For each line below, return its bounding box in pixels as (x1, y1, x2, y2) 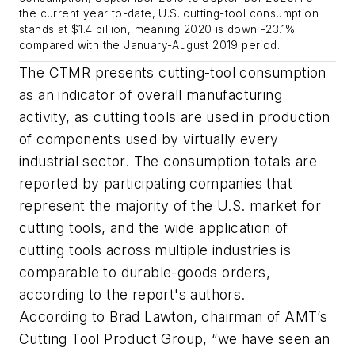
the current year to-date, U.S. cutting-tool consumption (19, 7, 319, 21)
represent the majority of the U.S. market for (19, 197, 321, 215)
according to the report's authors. (19, 286, 246, 303)
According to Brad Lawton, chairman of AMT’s (19, 308, 328, 326)
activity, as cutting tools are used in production (19, 109, 330, 126)
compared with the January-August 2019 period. (19, 39, 280, 52)
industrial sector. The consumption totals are (19, 153, 317, 170)
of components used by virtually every (19, 131, 279, 148)
